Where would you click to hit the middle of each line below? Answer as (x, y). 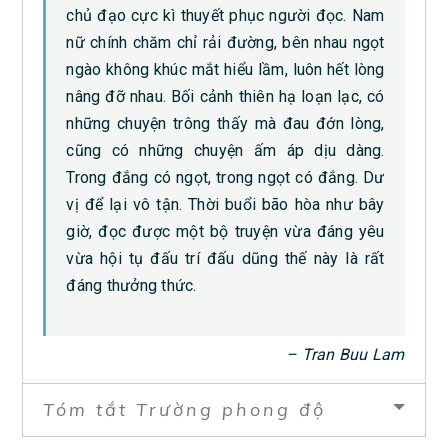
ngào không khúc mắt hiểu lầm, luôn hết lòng (225, 69)
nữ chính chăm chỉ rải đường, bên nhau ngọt (225, 42)
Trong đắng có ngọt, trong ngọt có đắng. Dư (225, 177)
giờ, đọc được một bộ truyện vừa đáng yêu (225, 231)
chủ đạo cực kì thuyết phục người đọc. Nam (225, 15)
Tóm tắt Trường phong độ (185, 409)
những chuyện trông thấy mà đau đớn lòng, (225, 123)
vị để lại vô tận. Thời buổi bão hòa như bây (225, 204)
